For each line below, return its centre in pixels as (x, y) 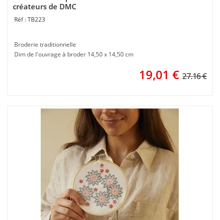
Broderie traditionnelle (45, 44)
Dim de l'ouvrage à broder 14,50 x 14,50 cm (74, 54)
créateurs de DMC (45, 6)
